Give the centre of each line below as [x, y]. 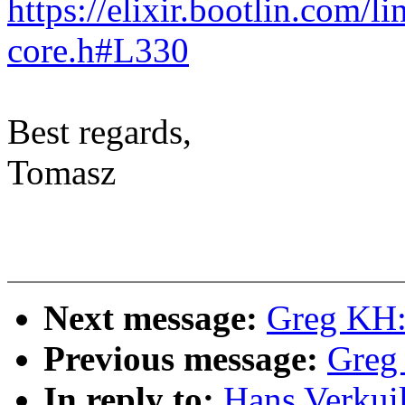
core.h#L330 [98, 51]
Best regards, [99, 132]
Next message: [155, 318]
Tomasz [61, 173]
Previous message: [185, 359]
